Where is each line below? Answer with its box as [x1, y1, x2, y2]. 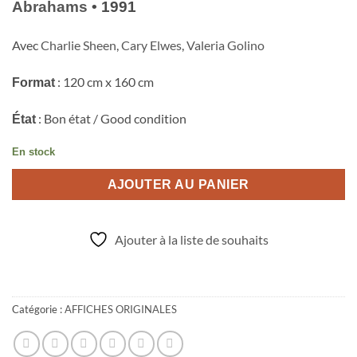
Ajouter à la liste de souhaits [115, 231, 269, 247]
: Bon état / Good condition [36, 111, 186, 127]
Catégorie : [12, 302, 65, 316]
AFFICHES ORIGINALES [65, 302, 177, 316]
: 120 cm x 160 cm [55, 73, 154, 89]
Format [12, 75, 55, 89]
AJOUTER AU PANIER [107, 177, 250, 191]
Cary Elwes [121, 37, 182, 53]
